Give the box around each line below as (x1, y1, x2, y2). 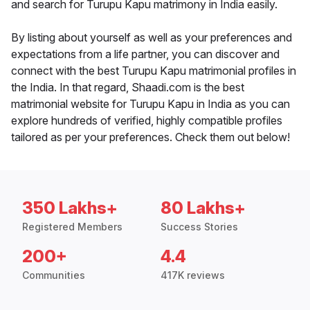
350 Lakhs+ (22, 198, 118, 219)
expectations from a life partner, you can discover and (11, 47, 280, 62)
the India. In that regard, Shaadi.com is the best (11, 80, 244, 95)
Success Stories (161, 221, 238, 233)
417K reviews (161, 269, 225, 282)
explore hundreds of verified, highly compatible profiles (11, 113, 282, 128)
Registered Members (22, 221, 122, 233)
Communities (22, 269, 85, 282)
